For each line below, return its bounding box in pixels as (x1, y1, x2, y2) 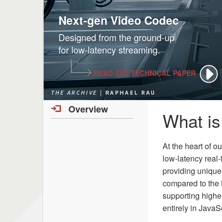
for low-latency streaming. (58, 43, 160, 56)
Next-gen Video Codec (58, 11, 179, 28)
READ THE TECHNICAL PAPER (92, 67, 196, 78)
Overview (68, 103, 108, 115)
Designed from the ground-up (58, 30, 174, 44)
